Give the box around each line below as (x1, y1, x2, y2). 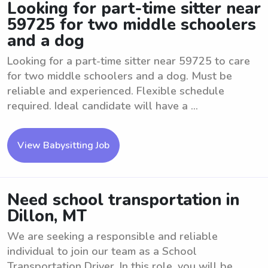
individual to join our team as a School (7, 244, 197, 258)
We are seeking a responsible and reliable (7, 229, 218, 243)
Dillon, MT (7, 205, 87, 227)
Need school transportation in (7, 189, 239, 211)
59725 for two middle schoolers (7, 14, 256, 36)
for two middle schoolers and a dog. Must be (7, 69, 232, 83)
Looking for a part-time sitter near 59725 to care (7, 54, 250, 68)
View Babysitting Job (17, 139, 109, 152)
